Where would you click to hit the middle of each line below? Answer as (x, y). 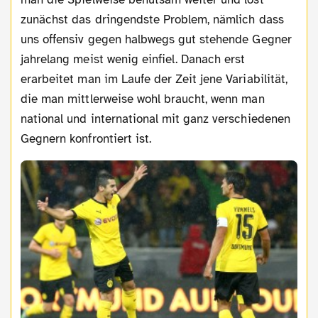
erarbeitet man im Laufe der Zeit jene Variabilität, (154, 79)
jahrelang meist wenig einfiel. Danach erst (133, 59)
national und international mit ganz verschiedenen (155, 119)
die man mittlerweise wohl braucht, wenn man (143, 99)
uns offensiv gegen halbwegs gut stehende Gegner (156, 39)
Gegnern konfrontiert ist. (86, 138)
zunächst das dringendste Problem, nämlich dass (152, 19)
